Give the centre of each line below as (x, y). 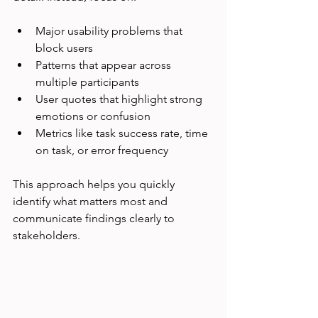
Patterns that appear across (105, 65)
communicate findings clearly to (95, 219)
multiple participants (87, 82)
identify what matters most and (92, 202)
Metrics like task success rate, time (123, 133)
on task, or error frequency (102, 150)
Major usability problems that (110, 31)
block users (64, 48)
